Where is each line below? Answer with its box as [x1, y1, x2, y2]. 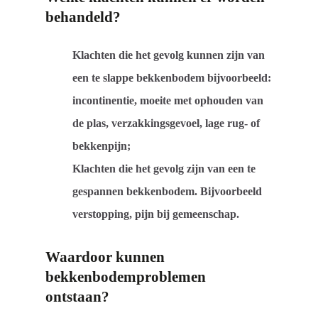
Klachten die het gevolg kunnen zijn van [72, 48, 265, 61]
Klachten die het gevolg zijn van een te [72, 162, 256, 175]
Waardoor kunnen [45, 248, 165, 265]
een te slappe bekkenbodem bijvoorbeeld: [72, 71, 272, 84]
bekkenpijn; [72, 139, 131, 152]
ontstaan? [45, 287, 110, 305]
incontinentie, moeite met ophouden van [72, 94, 264, 106]
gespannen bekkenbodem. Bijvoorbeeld [72, 185, 263, 197]
